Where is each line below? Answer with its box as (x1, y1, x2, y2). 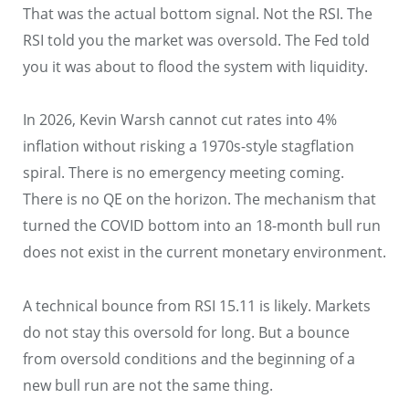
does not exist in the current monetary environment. (23, 242, 386, 263)
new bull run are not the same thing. (23, 375, 273, 396)
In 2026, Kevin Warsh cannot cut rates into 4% (23, 110, 337, 131)
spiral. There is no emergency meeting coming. (23, 163, 344, 184)
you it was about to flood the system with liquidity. (23, 56, 368, 77)
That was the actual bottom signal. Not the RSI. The (23, 3, 372, 24)
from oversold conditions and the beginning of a (23, 349, 355, 370)
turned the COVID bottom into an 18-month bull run (23, 215, 381, 236)
